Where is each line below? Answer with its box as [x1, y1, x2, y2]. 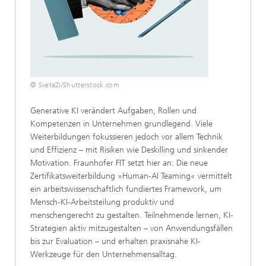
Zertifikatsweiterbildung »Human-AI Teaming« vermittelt [30, 170, 232, 181]
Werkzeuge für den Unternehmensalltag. [30, 249, 177, 259]
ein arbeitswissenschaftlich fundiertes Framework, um [30, 183, 221, 194]
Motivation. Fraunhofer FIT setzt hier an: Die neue [30, 157, 208, 168]
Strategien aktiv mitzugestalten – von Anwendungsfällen [30, 223, 233, 233]
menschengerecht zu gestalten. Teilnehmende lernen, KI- [30, 210, 233, 220]
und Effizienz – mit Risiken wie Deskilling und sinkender [30, 144, 228, 155]
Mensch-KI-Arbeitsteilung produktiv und [30, 197, 174, 207]
